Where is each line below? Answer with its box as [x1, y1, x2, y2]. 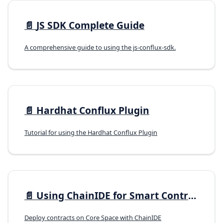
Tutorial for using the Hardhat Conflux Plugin [24, 128, 157, 137]
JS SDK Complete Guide [36, 18, 144, 32]
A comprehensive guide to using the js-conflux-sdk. [24, 43, 176, 52]
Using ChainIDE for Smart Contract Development [36, 189, 188, 203]
